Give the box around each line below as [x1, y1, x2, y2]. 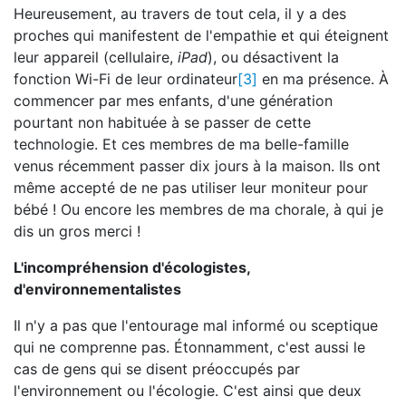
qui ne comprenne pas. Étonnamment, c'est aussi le [14, 338, 365, 356]
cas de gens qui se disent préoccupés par [14, 360, 300, 378]
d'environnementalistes [14, 280, 181, 298]
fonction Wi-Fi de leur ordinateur [14, 70, 237, 88]
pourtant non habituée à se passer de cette [14, 113, 311, 131]
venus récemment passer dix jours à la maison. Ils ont [14, 157, 381, 175]
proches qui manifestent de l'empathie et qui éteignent [14, 26, 389, 44]
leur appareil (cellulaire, [14, 48, 178, 66]
